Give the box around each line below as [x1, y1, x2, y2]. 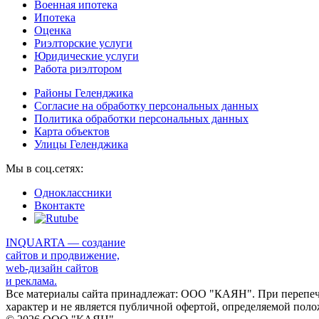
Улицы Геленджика [34, 137, 128, 150]
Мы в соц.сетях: [6, 162, 83, 174]
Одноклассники [34, 186, 112, 199]
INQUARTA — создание [6, 236, 125, 249]
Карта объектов [34, 125, 110, 137]
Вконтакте [34, 199, 85, 211]
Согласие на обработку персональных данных [34, 99, 258, 112]
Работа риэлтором [34, 62, 122, 75]
